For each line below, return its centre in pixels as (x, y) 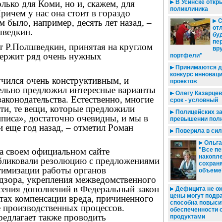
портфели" (186, 55)
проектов (183, 81)
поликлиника (189, 9)
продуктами (188, 217)
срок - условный (194, 100)
